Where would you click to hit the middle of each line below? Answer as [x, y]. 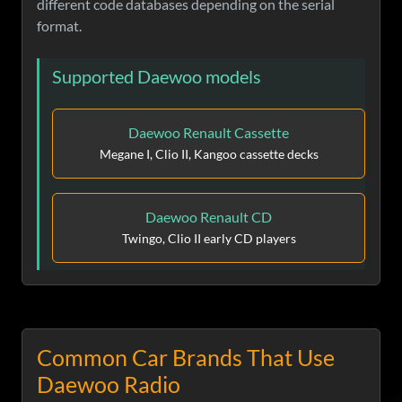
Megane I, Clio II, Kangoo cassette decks [209, 154]
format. [59, 26]
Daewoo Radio [109, 385]
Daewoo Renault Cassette [209, 133]
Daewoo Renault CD [209, 217]
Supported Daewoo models [157, 77]
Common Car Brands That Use [186, 358]
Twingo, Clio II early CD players [209, 239]
